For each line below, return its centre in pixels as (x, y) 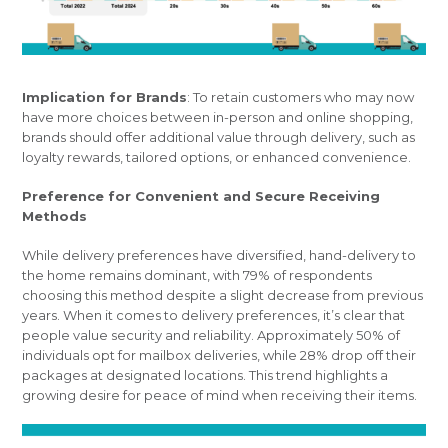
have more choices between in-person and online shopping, (218, 117)
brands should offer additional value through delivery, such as (219, 137)
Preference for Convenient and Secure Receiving (201, 196)
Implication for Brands (105, 97)
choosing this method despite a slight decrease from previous (223, 295)
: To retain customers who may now (301, 97)
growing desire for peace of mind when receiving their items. (220, 395)
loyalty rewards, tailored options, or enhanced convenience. (217, 157)
